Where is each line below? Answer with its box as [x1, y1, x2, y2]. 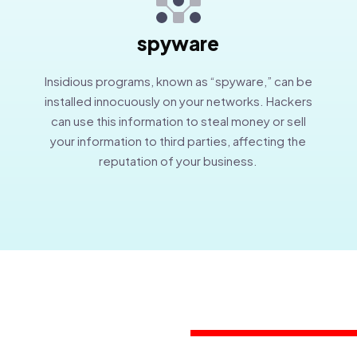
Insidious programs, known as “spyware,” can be [44, 73, 312, 88]
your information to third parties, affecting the [50, 132, 307, 148]
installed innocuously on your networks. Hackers [44, 92, 312, 108]
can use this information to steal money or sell [50, 112, 306, 128]
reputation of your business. [99, 152, 258, 168]
